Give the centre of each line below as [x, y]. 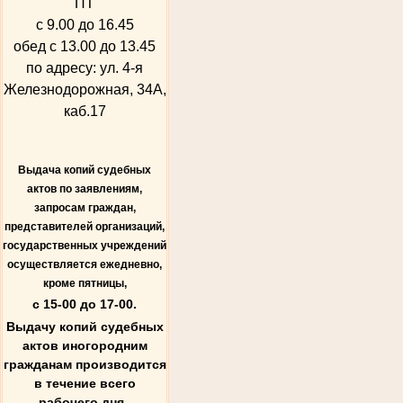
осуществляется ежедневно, [85, 264]
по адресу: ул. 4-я [85, 67]
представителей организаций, [85, 226]
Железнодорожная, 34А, [85, 89]
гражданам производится [85, 364]
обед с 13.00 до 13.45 [85, 46]
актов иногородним [85, 345]
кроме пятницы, [85, 283]
